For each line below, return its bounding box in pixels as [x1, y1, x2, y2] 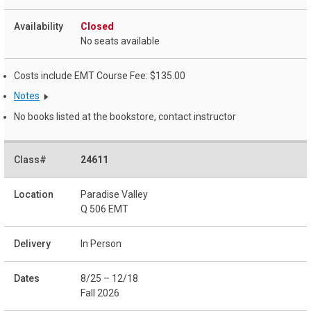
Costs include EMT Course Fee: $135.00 [14, 69, 185, 81]
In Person [81, 237, 121, 249]
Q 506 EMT [81, 203, 128, 215]
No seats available [81, 35, 160, 47]
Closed [81, 20, 114, 32]
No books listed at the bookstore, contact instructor [14, 111, 236, 123]
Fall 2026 [81, 287, 119, 299]
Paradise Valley [81, 188, 148, 200]
